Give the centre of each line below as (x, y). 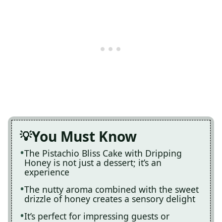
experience (47, 172)
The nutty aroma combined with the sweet (111, 189)
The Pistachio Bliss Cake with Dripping (103, 153)
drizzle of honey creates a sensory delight (110, 198)
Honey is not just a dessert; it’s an (93, 162)
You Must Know (84, 136)
